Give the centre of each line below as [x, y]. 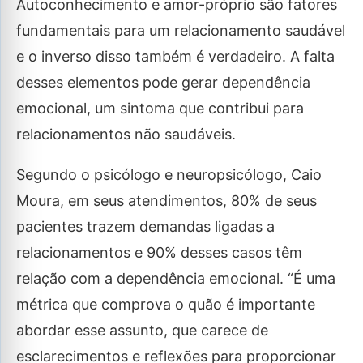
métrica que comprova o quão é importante [166, 304]
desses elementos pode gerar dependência [163, 82]
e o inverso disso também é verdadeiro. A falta [175, 56]
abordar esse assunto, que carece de [142, 330]
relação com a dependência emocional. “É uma [176, 278]
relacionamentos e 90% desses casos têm [159, 252]
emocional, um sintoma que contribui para [160, 108]
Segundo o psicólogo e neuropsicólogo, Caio [169, 175]
